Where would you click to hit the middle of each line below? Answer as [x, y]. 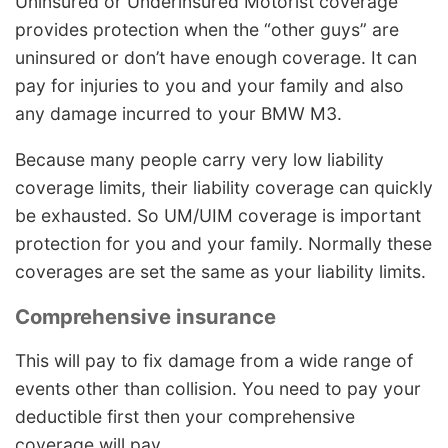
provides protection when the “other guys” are [207, 30]
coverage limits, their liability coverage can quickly [224, 187]
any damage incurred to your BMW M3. [178, 114]
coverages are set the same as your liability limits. [220, 271]
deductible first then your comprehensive [185, 417]
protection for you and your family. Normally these [223, 243]
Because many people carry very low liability [199, 159]
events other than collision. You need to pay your [218, 389]
